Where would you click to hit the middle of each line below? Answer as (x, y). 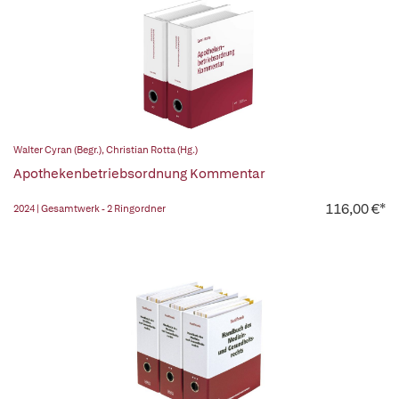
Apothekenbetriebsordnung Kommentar (139, 174)
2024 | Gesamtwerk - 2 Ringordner (90, 208)
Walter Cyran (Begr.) (57, 150)
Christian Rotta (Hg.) (152, 150)
